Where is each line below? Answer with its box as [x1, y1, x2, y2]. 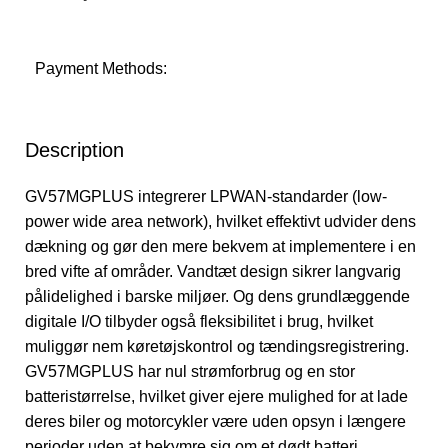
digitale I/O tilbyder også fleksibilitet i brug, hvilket [25, 313, 373, 330]
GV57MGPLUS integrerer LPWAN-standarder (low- [25, 188, 387, 205]
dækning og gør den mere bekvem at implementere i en [25, 238, 416, 255]
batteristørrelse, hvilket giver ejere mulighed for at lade [25, 388, 408, 405]
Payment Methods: [35, 60, 167, 77]
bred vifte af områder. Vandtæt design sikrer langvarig [25, 263, 401, 280]
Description [25, 139, 124, 161]
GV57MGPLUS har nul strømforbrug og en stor [25, 363, 355, 380]
